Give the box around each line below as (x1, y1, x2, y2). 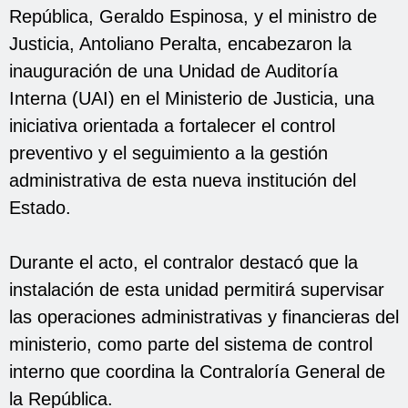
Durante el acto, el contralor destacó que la (9, 251, 358, 272)
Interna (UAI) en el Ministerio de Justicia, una (9, 87, 374, 108)
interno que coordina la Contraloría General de (9, 361, 385, 382)
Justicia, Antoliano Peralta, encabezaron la (9, 33, 352, 54)
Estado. (9, 197, 71, 218)
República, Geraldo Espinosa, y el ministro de (9, 5, 377, 26)
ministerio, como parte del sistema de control (9, 333, 372, 354)
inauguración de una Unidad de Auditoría (9, 60, 338, 81)
